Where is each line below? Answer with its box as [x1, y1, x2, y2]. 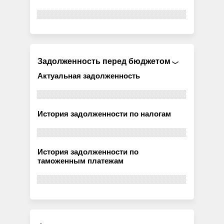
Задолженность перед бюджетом [37, 56, 171, 65]
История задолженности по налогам [37, 109, 171, 118]
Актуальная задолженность [37, 71, 140, 80]
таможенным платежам [37, 156, 124, 165]
